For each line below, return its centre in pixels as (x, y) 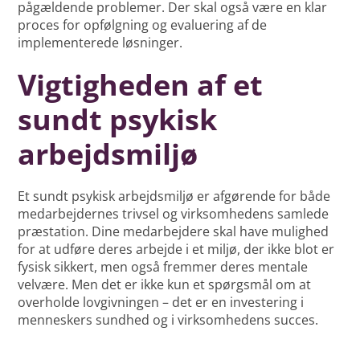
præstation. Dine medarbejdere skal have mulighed (174, 232)
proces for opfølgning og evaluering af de (143, 25)
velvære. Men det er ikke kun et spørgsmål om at (165, 285)
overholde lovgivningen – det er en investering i (161, 303)
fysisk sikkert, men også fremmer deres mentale (163, 267)
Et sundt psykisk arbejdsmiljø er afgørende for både (174, 196)
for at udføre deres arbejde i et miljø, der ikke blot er (176, 250)
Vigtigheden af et (141, 85)
